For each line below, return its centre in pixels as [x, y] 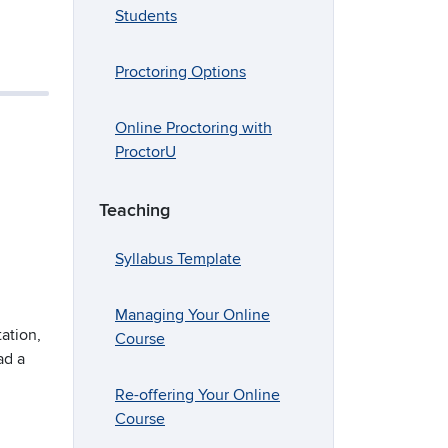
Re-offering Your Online [197, 395]
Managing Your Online [192, 315]
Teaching [134, 211]
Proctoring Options [180, 72]
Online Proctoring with [193, 128]
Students [146, 16]
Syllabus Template [178, 259]
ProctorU [145, 152]
